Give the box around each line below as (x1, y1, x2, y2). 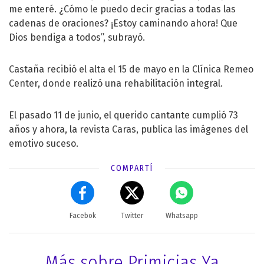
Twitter (121, 211, 143, 220)
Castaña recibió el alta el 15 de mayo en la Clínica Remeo (9, 63, 253, 75)
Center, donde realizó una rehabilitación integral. (9, 77, 223, 89)
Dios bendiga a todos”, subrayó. (9, 31, 145, 43)
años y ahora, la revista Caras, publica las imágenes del (9, 123, 248, 135)
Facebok (69, 211, 96, 220)
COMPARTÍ (111, 163, 153, 173)
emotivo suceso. (9, 137, 78, 149)
